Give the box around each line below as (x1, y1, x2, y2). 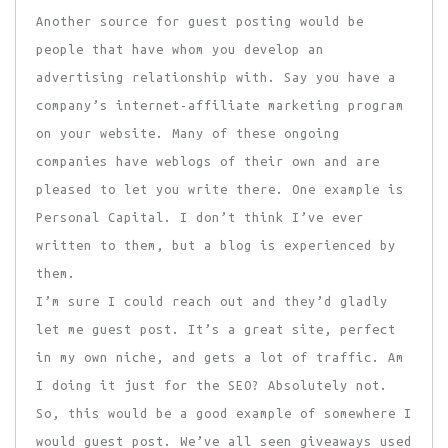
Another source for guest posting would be (36, 14, 364, 29)
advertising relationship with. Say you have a (36, 70, 396, 85)
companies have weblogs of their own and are (36, 154, 380, 169)
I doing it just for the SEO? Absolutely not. (36, 378, 388, 393)
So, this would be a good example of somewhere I (36, 406, 412, 421)
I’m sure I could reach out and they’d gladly (36, 294, 388, 309)
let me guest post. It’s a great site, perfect (36, 322, 396, 337)
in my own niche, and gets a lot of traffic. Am (36, 350, 404, 365)
